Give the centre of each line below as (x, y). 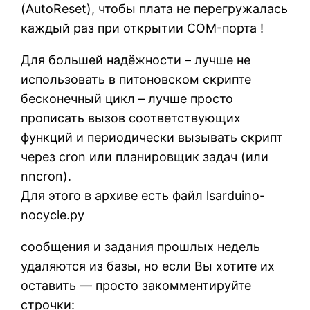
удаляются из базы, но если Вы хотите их (148, 266)
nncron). (46, 176)
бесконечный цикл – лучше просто (127, 99)
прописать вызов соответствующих (131, 118)
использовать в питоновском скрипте (136, 80)
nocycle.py (53, 215)
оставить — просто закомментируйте (136, 286)
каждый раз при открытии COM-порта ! (143, 28)
